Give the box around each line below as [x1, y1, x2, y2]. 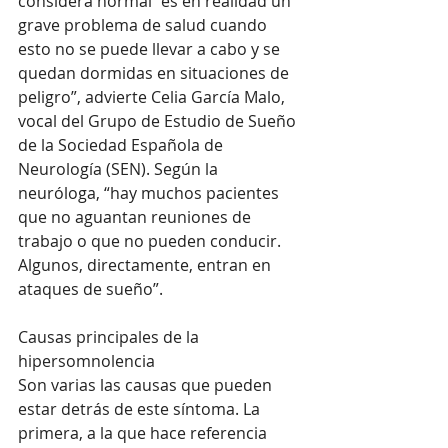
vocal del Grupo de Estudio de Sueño [18, 109, 300, 132]
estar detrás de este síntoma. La [18, 397, 264, 420]
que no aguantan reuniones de [18, 205, 255, 228]
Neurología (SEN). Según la [18, 157, 222, 180]
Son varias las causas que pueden [18, 373, 276, 396]
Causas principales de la [18, 325, 203, 348]
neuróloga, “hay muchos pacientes [18, 181, 283, 204]
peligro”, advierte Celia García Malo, [18, 85, 289, 108]
